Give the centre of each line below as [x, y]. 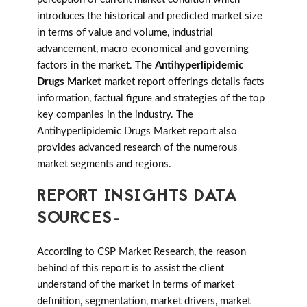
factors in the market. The [96, 66]
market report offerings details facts [183, 82]
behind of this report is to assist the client [131, 269]
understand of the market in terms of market [136, 285]
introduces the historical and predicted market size [150, 16]
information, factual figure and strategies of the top [151, 99]
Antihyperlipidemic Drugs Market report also [137, 132]
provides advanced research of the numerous [137, 148]
